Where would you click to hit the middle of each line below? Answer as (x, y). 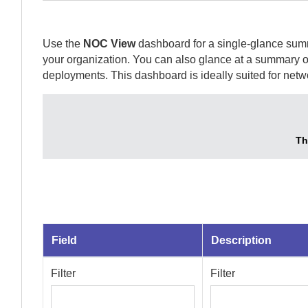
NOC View (109, 44)
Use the (63, 44)
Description (241, 240)
